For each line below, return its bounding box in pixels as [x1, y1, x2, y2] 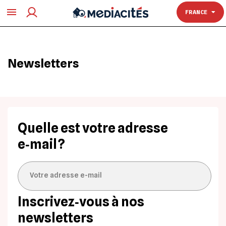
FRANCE [185, 8, 211, 16]
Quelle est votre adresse [18, 120, 168, 136]
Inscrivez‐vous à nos [18, 194, 144, 209]
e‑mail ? [18, 136, 65, 152]
